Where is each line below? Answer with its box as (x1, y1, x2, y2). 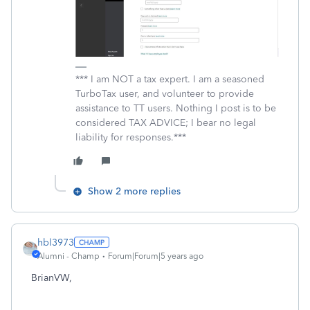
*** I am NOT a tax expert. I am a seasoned (75, 73, 264, 85)
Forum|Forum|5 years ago (108, 250, 203, 261)
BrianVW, (31, 271, 72, 284)
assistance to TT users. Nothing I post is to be (75, 102, 276, 114)
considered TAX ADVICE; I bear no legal (75, 116, 256, 129)
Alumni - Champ (37, 250, 100, 261)
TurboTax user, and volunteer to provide (75, 87, 254, 100)
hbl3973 (37, 236, 74, 248)
